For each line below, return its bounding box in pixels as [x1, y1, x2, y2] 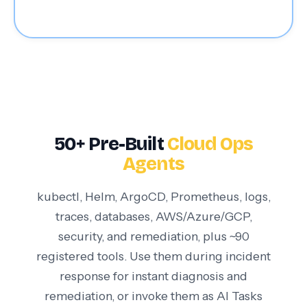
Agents [123, 153, 184, 175]
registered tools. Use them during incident [36, 249, 271, 264]
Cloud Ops [167, 133, 254, 156]
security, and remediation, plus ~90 [58, 229, 249, 244]
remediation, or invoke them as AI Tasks [45, 288, 262, 304]
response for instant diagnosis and [60, 269, 247, 284]
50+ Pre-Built [53, 133, 167, 156]
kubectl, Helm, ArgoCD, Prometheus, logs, [36, 189, 271, 204]
